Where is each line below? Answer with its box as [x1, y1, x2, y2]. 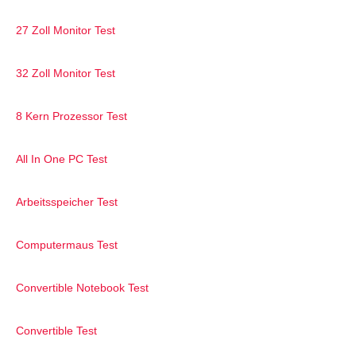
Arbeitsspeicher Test [16, 195, 118, 209]
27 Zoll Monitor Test [16, 24, 115, 37]
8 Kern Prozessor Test [16, 110, 127, 123]
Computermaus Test [16, 238, 118, 252]
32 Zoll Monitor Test [16, 67, 115, 80]
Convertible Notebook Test [16, 281, 149, 295]
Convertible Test [16, 324, 97, 338]
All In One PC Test [16, 153, 107, 166]
